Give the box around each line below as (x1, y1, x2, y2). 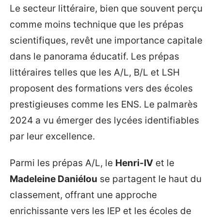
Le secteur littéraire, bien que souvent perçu (10, 2, 202, 14)
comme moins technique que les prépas (10, 18, 184, 30)
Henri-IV (115, 157, 153, 169)
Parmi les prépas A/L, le (10, 157, 115, 169)
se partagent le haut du (97, 173, 201, 185)
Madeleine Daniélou (10, 173, 97, 185)
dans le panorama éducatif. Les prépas (10, 50, 179, 62)
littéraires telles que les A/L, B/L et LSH (10, 66, 180, 78)
